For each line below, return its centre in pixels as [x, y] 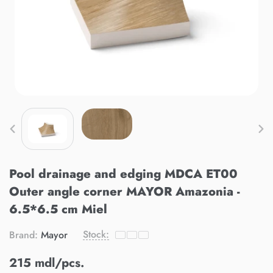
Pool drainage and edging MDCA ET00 [123, 174]
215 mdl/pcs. [47, 263]
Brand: [23, 235]
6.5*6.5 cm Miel [58, 209]
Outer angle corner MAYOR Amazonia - [125, 191]
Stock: [96, 234]
